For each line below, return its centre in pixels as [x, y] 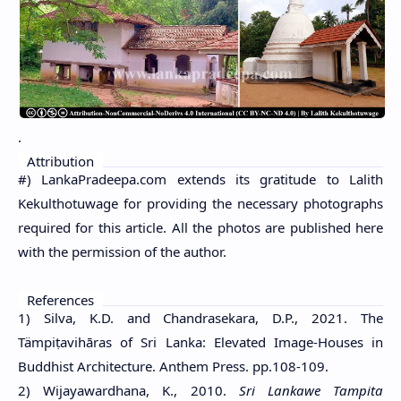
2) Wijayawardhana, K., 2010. [128, 390]
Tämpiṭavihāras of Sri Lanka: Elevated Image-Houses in [200, 341]
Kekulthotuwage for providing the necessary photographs [200, 203]
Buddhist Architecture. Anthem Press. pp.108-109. [173, 366]
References [60, 299]
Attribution [60, 161]
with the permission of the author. [122, 251]
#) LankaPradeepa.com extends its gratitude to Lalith [200, 179]
